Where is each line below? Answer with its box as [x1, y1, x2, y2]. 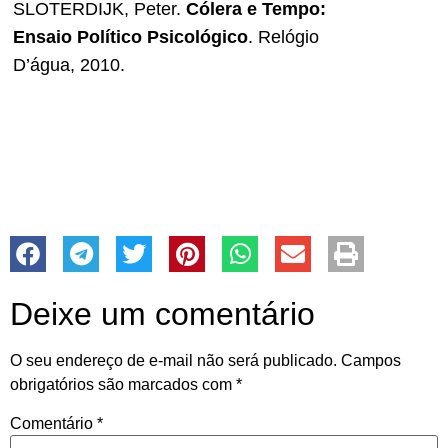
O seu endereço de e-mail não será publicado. [10, 351, 337, 369]
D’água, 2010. [13, 55, 125, 76]
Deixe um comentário [10, 295, 315, 332]
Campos [341, 351, 401, 369]
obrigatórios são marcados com [10, 375, 236, 393]
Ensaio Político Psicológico [13, 27, 248, 48]
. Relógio [248, 27, 319, 48]
